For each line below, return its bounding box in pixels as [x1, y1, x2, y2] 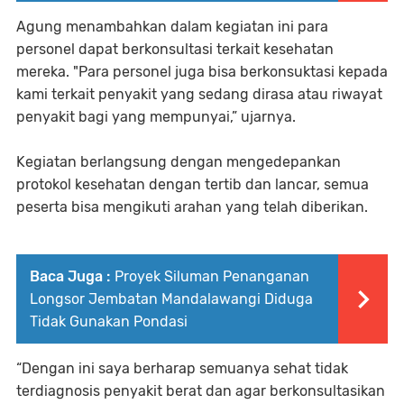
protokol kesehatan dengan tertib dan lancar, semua [16, 176, 369, 193]
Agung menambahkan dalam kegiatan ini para [16, 18, 328, 35]
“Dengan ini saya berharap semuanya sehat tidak [16, 360, 348, 377]
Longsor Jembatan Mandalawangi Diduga [30, 290, 313, 308]
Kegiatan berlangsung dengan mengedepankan [16, 153, 341, 170]
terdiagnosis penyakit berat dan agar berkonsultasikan [16, 382, 385, 399]
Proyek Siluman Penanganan [115, 268, 309, 285]
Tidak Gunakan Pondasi [30, 313, 188, 330]
